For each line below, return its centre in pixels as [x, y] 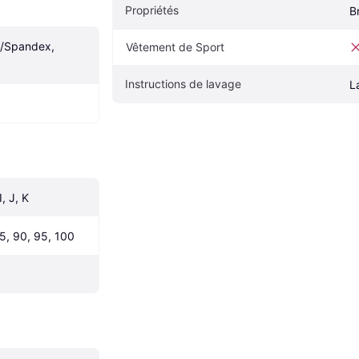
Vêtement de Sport [175, 47]
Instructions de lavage [183, 84]
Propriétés [152, 10]
